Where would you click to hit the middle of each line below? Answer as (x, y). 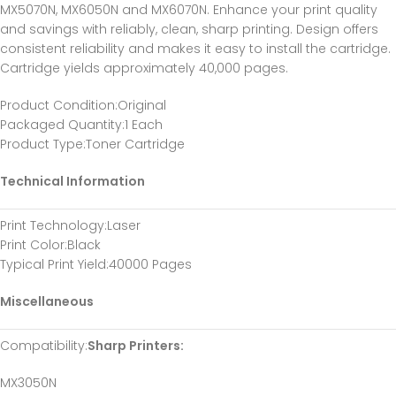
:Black (83, 245)
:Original (141, 105)
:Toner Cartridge (134, 144)
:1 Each (142, 125)
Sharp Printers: (136, 346)
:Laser (122, 225)
